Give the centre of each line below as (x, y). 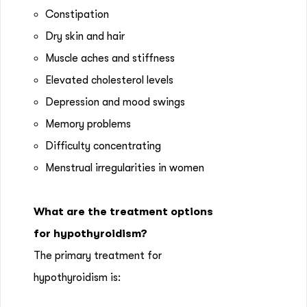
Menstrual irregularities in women (125, 168)
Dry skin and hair (85, 36)
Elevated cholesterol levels (109, 80)
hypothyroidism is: (77, 278)
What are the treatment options (123, 212)
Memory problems (89, 124)
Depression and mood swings (115, 102)
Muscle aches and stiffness (110, 58)
